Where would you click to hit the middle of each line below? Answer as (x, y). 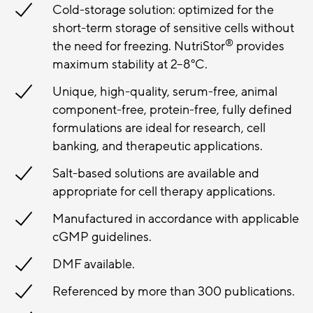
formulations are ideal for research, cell (159, 128)
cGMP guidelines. (102, 237)
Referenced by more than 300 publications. (174, 292)
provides (259, 46)
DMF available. (94, 264)
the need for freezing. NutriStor (139, 46)
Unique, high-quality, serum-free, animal (165, 92)
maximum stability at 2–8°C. (130, 65)
